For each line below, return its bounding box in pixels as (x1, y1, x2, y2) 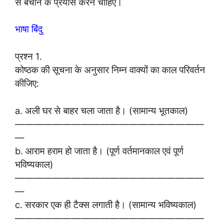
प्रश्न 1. (15, 51, 42, 62)
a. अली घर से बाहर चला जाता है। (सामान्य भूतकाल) (15, 105, 188, 116)
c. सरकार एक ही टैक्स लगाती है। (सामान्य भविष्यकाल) (15, 199, 197, 210)
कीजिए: (15, 78, 39, 89)
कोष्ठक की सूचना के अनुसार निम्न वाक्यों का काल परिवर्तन (15, 64, 205, 76)
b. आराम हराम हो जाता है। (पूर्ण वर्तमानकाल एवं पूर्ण (15, 145, 184, 156)
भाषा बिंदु (15, 23, 43, 35)
